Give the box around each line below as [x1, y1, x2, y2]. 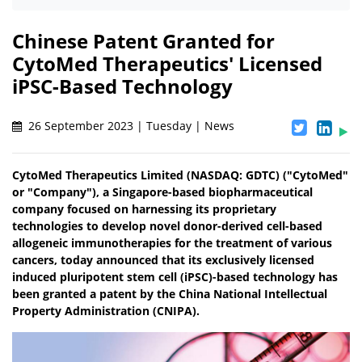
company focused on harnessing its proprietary [12, 201, 276, 217]
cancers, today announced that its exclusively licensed [12, 252, 314, 268]
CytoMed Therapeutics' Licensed [12, 50, 322, 78]
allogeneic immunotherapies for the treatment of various [12, 235, 332, 251]
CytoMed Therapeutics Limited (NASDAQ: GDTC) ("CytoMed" [12, 167, 348, 183]
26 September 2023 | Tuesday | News [25, 118, 234, 134]
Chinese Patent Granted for [12, 27, 275, 55]
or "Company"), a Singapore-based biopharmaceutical [12, 184, 313, 200]
